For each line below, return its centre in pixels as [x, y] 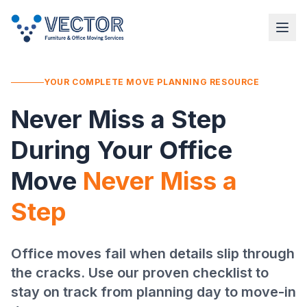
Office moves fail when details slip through [153, 254]
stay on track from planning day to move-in [153, 292]
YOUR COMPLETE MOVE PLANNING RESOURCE [152, 82]
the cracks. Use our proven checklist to [140, 273]
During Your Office [122, 150]
